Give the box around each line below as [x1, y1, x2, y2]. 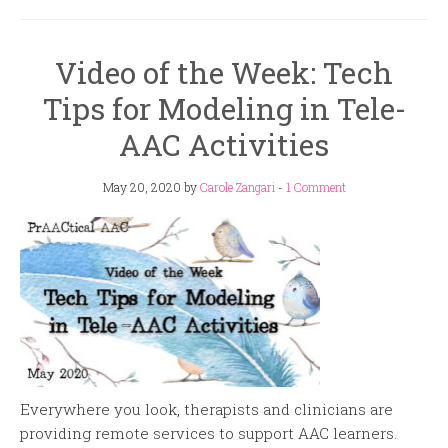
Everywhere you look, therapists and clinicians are [20, 398, 393, 419]
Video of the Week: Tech [55, 53, 393, 93]
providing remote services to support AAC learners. [20, 422, 397, 443]
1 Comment [285, 179, 346, 196]
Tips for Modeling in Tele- [42, 89, 406, 129]
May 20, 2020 [102, 179, 181, 196]
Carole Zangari [199, 179, 275, 196]
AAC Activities [119, 125, 329, 165]
